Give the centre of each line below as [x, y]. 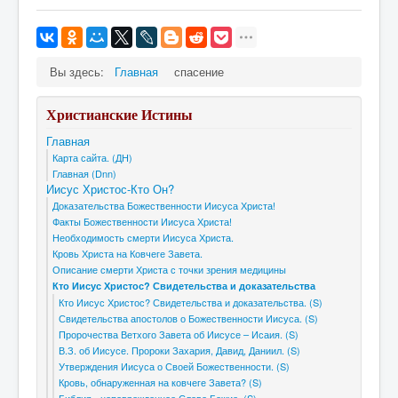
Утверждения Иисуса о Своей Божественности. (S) [174, 366]
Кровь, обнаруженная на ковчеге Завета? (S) [160, 382]
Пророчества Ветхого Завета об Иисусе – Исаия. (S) [179, 334]
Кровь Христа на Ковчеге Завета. [127, 253]
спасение [199, 72]
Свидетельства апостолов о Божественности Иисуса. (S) [188, 318]
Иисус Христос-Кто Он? [110, 189]
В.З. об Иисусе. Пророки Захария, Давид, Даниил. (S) [179, 350]
